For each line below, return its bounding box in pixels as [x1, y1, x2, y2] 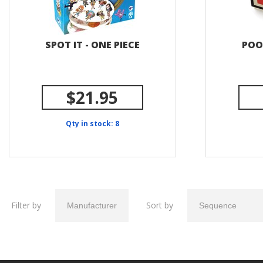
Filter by [11, 200, 43, 211]
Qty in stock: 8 [66, 119, 119, 129]
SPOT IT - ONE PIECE [45, 38, 140, 51]
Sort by [146, 200, 176, 211]
